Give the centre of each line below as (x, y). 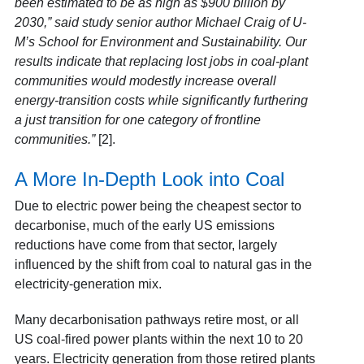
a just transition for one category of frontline (137, 119)
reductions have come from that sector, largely (145, 245)
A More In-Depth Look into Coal (149, 179)
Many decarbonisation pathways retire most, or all (156, 319)
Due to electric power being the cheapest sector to (158, 206)
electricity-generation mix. (89, 284)
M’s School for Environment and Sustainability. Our (160, 41)
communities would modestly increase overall (145, 80)
